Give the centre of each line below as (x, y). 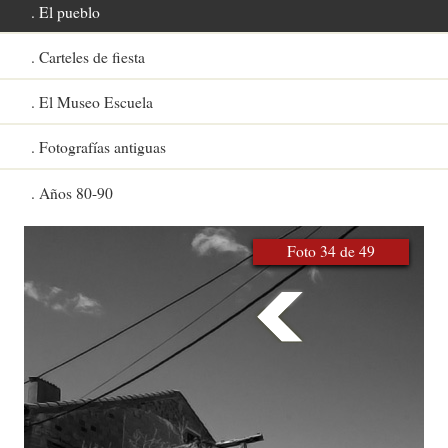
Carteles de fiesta (92, 56)
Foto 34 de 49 (331, 251)
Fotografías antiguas (103, 147)
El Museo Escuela (96, 102)
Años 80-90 (76, 192)
